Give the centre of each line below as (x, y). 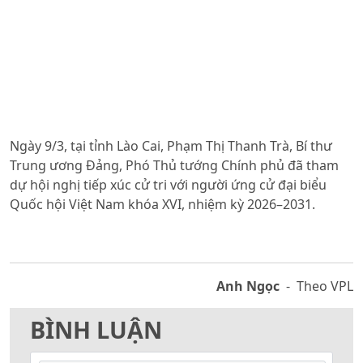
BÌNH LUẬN (96, 329)
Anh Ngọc (248, 286)
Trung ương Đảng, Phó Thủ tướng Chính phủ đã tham (174, 165)
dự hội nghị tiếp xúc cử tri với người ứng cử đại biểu (168, 185)
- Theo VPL (316, 286)
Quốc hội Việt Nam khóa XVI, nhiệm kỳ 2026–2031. (162, 204)
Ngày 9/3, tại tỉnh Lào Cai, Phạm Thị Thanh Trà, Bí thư (171, 146)
